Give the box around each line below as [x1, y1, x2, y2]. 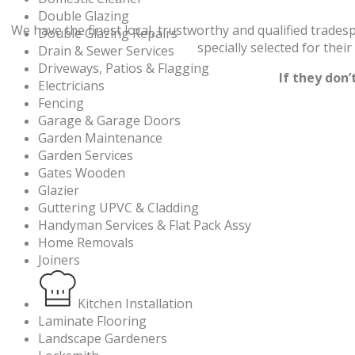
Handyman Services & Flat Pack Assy [38, 216, 251, 235]
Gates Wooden [38, 164, 125, 182]
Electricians [38, 77, 105, 95]
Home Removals [38, 234, 134, 252]
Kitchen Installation [78, 295, 193, 313]
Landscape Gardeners [38, 330, 167, 348]
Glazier [38, 181, 79, 200]
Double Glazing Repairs [38, 25, 177, 43]
